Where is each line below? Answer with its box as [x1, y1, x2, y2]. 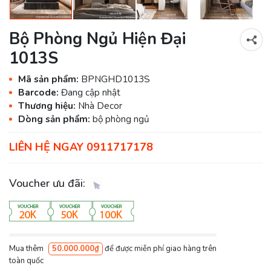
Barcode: [18, 86, 61, 99]
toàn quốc [9, 255, 44, 266]
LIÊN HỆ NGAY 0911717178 [9, 140, 153, 155]
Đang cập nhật [61, 86, 120, 99]
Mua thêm [9, 243, 45, 254]
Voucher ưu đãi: [9, 175, 88, 191]
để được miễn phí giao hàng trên [103, 243, 217, 254]
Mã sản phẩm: [18, 73, 81, 85]
